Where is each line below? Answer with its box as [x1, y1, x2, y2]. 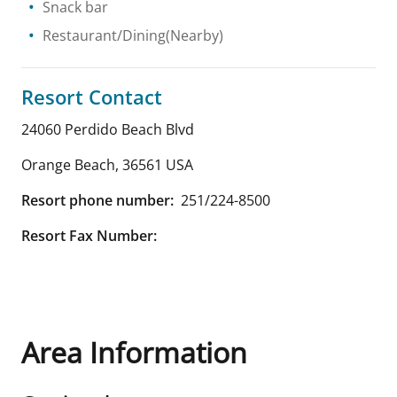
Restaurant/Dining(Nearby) [43, 26, 223, 45]
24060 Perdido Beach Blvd [21, 120, 194, 139]
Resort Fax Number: [21, 226, 157, 245]
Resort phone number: [21, 191, 174, 210]
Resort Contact [21, 83, 162, 110]
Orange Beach [21, 155, 115, 175]
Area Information [21, 333, 247, 371]
